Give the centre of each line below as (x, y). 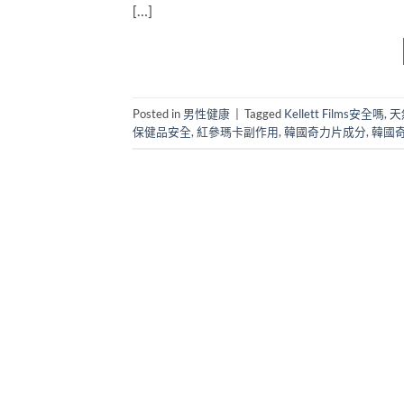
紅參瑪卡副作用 (238, 131)
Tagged (264, 113)
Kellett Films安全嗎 (334, 113)
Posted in (158, 113)
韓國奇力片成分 (325, 131)
